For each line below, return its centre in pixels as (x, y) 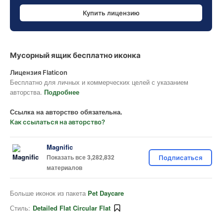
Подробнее (62, 92)
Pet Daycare (106, 193)
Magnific (60, 147)
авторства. (27, 92)
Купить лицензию (111, 13)
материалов (64, 167)
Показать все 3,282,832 (81, 157)
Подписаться (180, 158)
